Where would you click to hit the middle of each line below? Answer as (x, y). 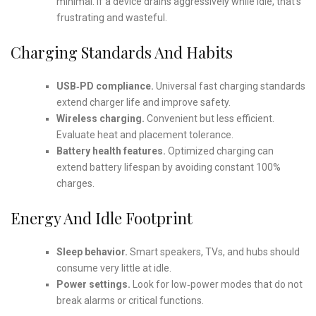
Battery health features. (111, 151)
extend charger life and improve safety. (143, 102)
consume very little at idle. (114, 268)
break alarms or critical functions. (130, 300)
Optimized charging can (219, 151)
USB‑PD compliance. (105, 86)
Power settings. (93, 284)
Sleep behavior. (92, 251)
